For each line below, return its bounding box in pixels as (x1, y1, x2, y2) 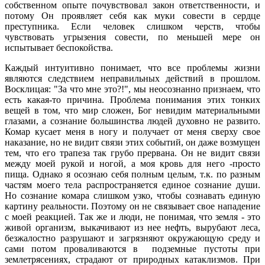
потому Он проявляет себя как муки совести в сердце (5, 10, 260, 21)
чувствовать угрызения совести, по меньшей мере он (5, 31, 260, 42)
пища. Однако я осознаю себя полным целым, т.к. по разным (5, 169, 260, 179)
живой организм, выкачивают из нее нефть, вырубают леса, (5, 222, 260, 232)
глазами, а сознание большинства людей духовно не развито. (5, 115, 260, 126)
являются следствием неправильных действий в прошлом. (5, 73, 260, 83)
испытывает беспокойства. (5, 42, 113, 53)
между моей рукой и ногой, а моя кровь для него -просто (5, 158, 260, 169)
